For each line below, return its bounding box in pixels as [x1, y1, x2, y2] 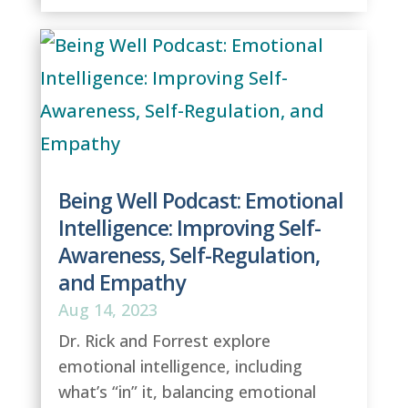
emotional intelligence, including [57, 355, 302, 377]
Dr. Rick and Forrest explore [57, 330, 270, 352]
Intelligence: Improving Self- [57, 213, 321, 242]
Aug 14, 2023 [57, 299, 158, 321]
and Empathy [57, 268, 185, 297]
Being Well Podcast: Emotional [57, 186, 343, 215]
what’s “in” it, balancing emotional [57, 381, 316, 403]
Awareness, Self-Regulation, [57, 240, 320, 270]
